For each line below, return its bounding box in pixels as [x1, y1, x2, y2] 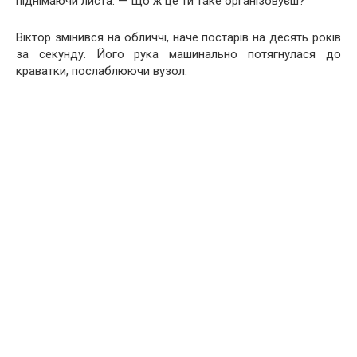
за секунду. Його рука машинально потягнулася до [16, 47, 341, 61]
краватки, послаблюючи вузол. [16, 64, 187, 78]
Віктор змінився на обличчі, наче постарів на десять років [16, 30, 341, 45]
